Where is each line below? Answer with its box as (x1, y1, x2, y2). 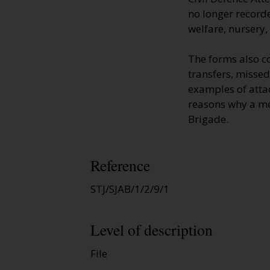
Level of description (90, 219, 213, 240)
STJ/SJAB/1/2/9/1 (90, 182, 169, 196)
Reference (90, 155, 150, 176)
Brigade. (188, 112, 228, 127)
